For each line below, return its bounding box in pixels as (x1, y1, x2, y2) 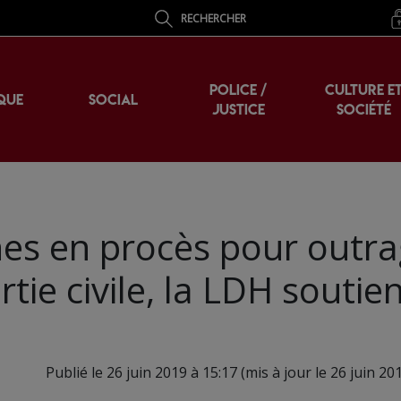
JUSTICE (211, 99, 265, 119)
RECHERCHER (181, 10, 247, 26)
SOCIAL (88, 90, 138, 109)
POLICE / (209, 80, 267, 99)
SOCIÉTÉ (336, 99, 391, 119)
